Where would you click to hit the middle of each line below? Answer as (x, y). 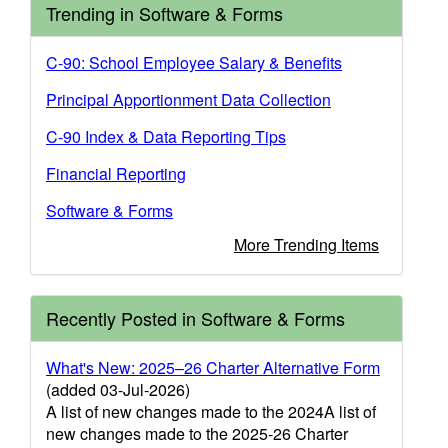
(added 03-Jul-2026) (118, 389)
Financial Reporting (116, 173)
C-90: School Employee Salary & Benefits (194, 62)
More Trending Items (306, 244)
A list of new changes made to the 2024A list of (211, 411)
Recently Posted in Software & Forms (195, 318)
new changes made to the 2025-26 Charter (197, 433)
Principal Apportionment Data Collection (188, 99)
